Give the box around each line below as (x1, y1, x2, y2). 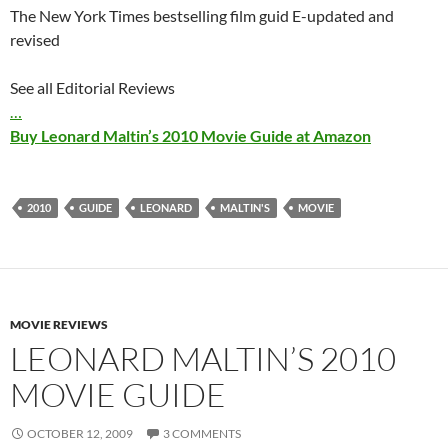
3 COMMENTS (163, 426, 241, 442)
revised (10, 30, 60, 50)
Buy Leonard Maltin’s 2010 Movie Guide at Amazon (10, 126, 371, 146)
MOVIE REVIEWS (10, 317, 108, 333)
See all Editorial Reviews (10, 78, 175, 98)
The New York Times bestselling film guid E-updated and (10, 6, 394, 26)
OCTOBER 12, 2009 (27, 426, 133, 442)
